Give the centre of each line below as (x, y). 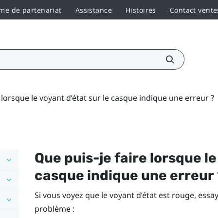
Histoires (141, 10)
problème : (54, 209)
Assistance (94, 10)
